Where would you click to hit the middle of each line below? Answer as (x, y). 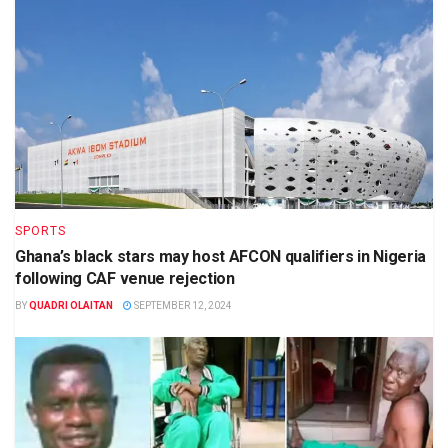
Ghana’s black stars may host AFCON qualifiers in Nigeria (221, 257)
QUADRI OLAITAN (71, 306)
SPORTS (40, 231)
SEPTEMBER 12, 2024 (182, 306)
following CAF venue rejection (125, 279)
